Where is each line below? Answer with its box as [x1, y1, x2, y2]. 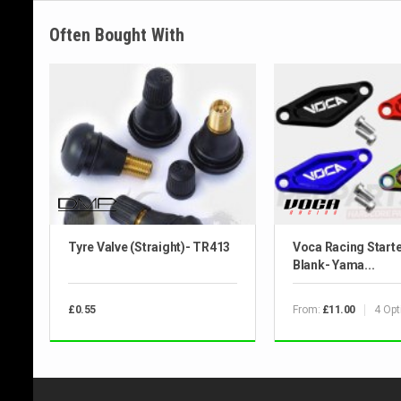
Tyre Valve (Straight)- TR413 [68, 240, 230, 255]
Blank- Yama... [292, 258, 375, 273]
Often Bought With [49, 24, 184, 47]
